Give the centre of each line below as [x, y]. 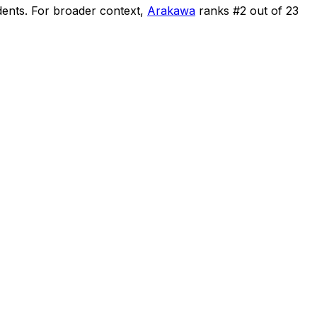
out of [266, 10]
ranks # [219, 10]
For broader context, [87, 10]
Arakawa [171, 10]
